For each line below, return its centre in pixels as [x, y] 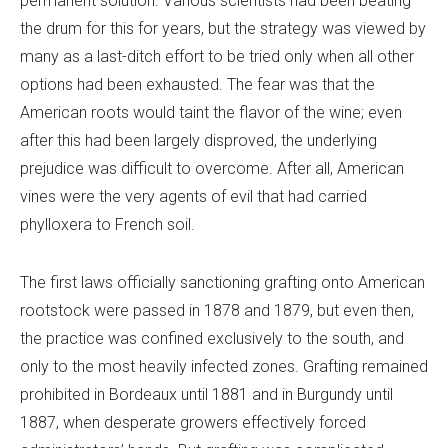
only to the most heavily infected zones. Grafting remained [224, 366]
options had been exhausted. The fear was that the [197, 84]
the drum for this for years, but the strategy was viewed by [223, 28]
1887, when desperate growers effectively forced [193, 422]
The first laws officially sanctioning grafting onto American [222, 282]
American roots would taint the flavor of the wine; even [211, 112]
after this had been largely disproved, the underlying [198, 140]
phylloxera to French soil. [107, 224]
